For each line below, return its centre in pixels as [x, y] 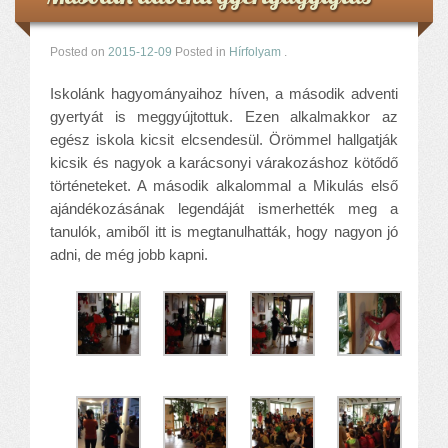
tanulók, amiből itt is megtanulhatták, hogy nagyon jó [224, 231]
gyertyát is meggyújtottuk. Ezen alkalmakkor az [224, 116]
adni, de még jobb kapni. [129, 254]
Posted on [79, 51]
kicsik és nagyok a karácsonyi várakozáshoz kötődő [224, 162]
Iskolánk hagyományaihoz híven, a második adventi [224, 93]
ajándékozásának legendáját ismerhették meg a [224, 208]
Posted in [202, 51]
